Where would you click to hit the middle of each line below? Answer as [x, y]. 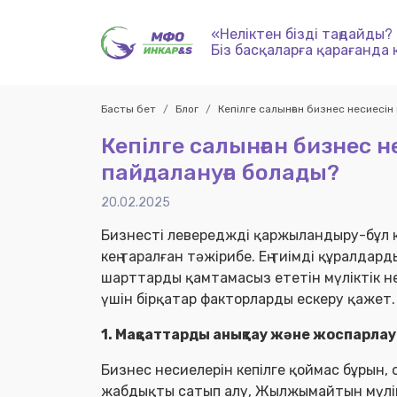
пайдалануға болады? [220, 172]
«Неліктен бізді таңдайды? [302, 34]
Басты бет [128, 109]
